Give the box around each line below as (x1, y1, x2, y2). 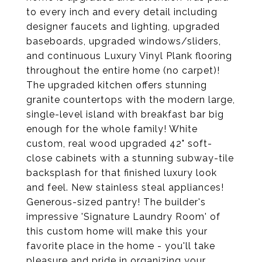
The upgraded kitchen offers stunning (26, 80, 207, 91)
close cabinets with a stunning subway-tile (26, 153, 234, 164)
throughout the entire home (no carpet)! (26, 65, 220, 76)
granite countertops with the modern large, (26, 94, 235, 105)
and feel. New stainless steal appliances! (26, 182, 224, 193)
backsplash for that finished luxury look (26, 167, 217, 178)
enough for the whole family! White (26, 123, 198, 135)
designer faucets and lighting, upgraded (26, 21, 220, 32)
